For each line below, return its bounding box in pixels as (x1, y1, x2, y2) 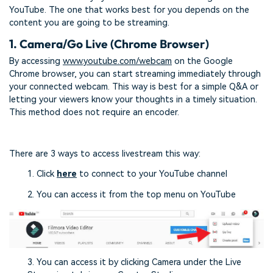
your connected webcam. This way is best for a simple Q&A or (9, 82, 258, 93)
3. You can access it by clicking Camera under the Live (27, 257, 241, 268)
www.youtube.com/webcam (63, 56, 172, 67)
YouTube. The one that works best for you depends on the (9, 4, 249, 15)
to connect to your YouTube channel (77, 169, 227, 180)
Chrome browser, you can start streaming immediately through (9, 69, 261, 80)
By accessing (9, 56, 63, 67)
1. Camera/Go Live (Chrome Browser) (9, 36, 209, 51)
